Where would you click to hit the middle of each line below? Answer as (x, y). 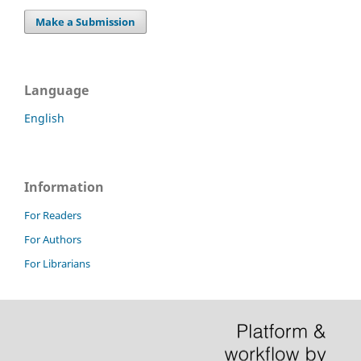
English (44, 118)
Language (56, 90)
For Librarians (57, 263)
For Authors (53, 239)
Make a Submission (86, 21)
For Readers (53, 215)
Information (64, 187)
